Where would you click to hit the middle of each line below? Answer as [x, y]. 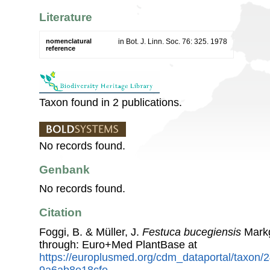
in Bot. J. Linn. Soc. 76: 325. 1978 [173, 41]
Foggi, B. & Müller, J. [91, 232]
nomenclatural [69, 41]
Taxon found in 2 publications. [111, 102]
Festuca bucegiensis [192, 232]
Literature [66, 17]
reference [61, 48]
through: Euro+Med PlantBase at [118, 244]
